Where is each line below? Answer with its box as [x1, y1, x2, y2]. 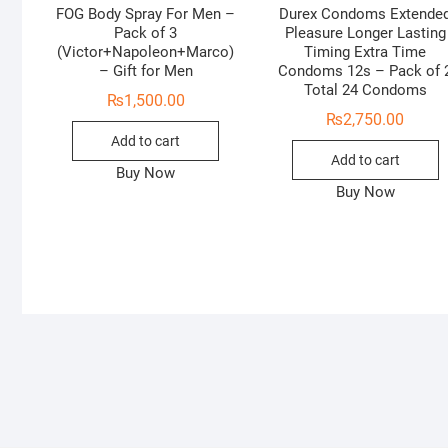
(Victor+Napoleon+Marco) [57, 43, 235, 62]
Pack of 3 [114, 24, 178, 43]
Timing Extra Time [304, 43, 427, 62]
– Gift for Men [98, 62, 193, 81]
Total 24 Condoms [303, 81, 427, 100]
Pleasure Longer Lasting [284, 24, 446, 43]
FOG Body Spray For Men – [56, 5, 236, 24]
